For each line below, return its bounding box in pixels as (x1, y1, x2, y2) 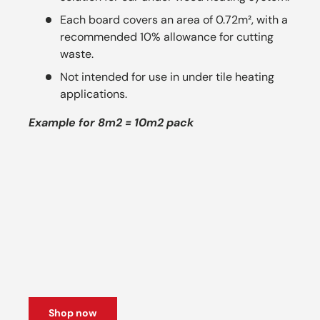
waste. (60, 46, 94, 61)
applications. (60, 86, 127, 101)
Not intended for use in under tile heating (60, 69, 274, 84)
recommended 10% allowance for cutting (60, 29, 274, 44)
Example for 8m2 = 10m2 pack (29, 114, 194, 130)
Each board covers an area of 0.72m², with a (60, 11, 288, 27)
